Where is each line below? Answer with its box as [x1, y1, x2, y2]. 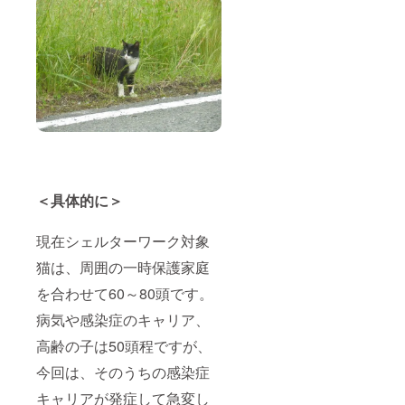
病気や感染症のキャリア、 [36, 309, 210, 331]
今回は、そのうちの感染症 [36, 362, 210, 383]
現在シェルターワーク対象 [36, 231, 210, 252]
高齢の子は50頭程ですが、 [36, 335, 212, 357]
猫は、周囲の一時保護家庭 [36, 257, 210, 278]
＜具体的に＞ [36, 190, 123, 212]
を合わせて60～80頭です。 [36, 283, 213, 305]
